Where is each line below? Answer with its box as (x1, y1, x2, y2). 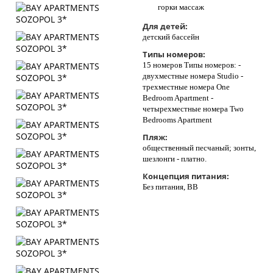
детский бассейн (143, 32, 199, 41)
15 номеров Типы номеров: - (143, 60, 241, 69)
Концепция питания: (143, 171, 229, 182)
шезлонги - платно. (143, 154, 207, 163)
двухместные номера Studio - (143, 71, 243, 80)
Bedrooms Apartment (143, 115, 212, 124)
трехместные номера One (143, 82, 230, 91)
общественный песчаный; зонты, (143, 143, 256, 152)
